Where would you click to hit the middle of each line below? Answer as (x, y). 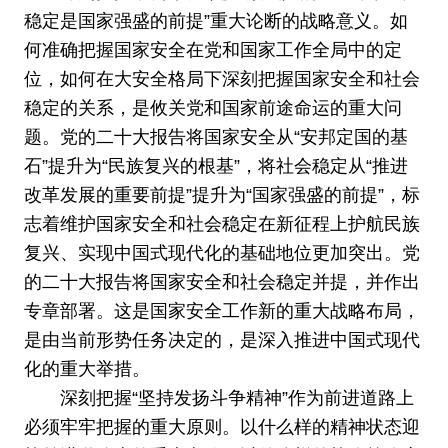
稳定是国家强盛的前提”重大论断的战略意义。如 (215, 21)
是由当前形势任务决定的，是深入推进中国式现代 (221, 340)
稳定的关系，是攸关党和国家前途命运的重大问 (212, 108)
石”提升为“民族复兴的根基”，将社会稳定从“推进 (215, 166)
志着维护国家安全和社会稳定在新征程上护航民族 (221, 224)
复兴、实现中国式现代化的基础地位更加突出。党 (221, 253)
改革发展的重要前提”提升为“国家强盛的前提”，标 (221, 195)
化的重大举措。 (86, 369)
